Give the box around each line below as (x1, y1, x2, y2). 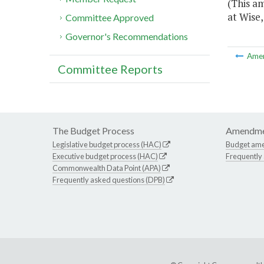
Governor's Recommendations (65, 31, 189, 42)
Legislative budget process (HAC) (52, 140, 161, 150)
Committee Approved (65, 12, 154, 24)
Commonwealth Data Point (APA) (52, 163, 161, 173)
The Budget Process (52, 125, 134, 137)
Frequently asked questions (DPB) (52, 175, 165, 185)
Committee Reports (58, 62, 163, 77)
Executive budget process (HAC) (52, 151, 158, 161)
